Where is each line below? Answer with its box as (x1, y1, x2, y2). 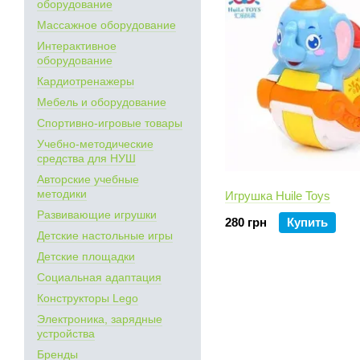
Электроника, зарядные (37, 313, 162, 325)
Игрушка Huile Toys (225, 189, 330, 202)
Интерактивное (37, 39, 117, 52)
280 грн (225, 215, 267, 229)
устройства (37, 327, 95, 340)
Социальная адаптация (37, 271, 162, 284)
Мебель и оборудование (37, 96, 166, 108)
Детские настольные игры (37, 229, 173, 242)
